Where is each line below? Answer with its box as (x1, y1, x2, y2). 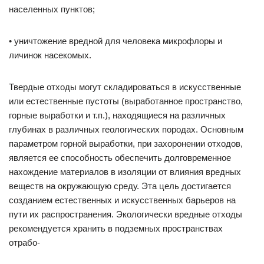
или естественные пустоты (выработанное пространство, (9, 96, 243, 106)
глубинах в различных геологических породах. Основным (9, 124, 243, 134)
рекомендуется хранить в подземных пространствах (9, 223, 223, 233)
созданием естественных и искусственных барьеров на (9, 195, 236, 205)
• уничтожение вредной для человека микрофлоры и (9, 36, 222, 46)
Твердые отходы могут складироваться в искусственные (9, 82, 241, 92)
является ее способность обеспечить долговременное (9, 153, 231, 163)
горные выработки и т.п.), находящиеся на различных (9, 110, 226, 120)
